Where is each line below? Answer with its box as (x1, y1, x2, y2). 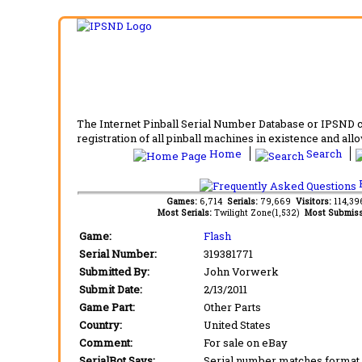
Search (304, 145, 344, 161)
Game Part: (79, 299, 135, 314)
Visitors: (296, 195, 334, 207)
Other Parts (204, 299, 261, 314)
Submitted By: (79, 263, 149, 279)
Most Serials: (157, 206, 214, 218)
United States (204, 317, 271, 332)
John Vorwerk (204, 263, 279, 279)
